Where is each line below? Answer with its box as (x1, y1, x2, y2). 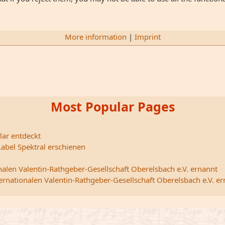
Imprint (134, 31, 161, 42)
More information (64, 31, 127, 42)
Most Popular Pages (50, 98, 175, 115)
